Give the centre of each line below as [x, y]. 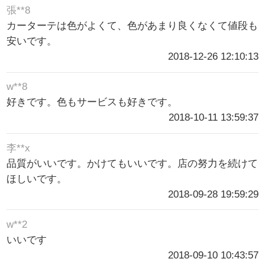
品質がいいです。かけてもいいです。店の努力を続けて [132, 163]
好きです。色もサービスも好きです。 [92, 102]
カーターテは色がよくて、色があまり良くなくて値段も [132, 26]
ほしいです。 [37, 179]
